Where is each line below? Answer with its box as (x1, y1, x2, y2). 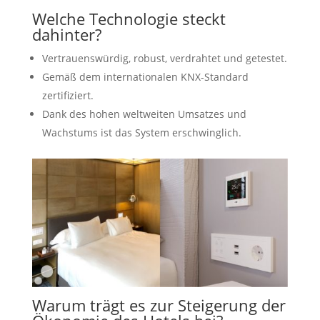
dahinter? (31, 24, 101, 46)
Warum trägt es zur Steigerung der (31, 294, 286, 316)
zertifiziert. (41, 89, 94, 103)
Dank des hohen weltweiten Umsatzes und (41, 107, 246, 121)
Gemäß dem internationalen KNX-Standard (41, 70, 249, 84)
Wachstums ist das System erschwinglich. (41, 126, 241, 140)
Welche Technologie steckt (31, 8, 226, 30)
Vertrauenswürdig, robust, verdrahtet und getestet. (41, 51, 287, 66)
